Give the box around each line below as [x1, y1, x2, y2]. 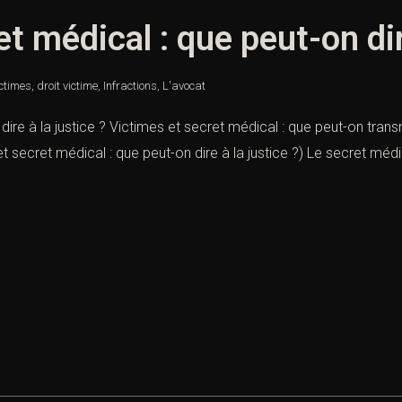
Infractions [103, 79, 157, 93]
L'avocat [162, 79, 205, 93]
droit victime [37, 79, 98, 93]
